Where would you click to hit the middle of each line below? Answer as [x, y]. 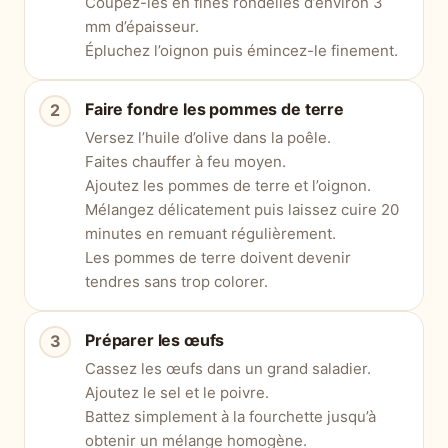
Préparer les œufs [155, 339]
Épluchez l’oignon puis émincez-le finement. [241, 50]
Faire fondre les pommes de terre [214, 108]
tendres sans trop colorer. [176, 281]
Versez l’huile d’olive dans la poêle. [208, 137]
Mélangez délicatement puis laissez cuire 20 [242, 209]
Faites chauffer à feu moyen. [185, 161]
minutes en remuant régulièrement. [210, 233]
